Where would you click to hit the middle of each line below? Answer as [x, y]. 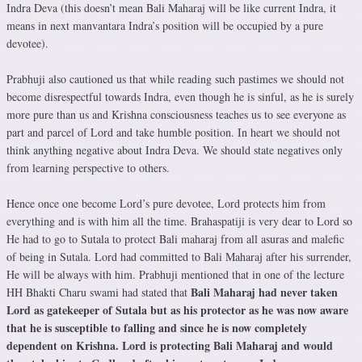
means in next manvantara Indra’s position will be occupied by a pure [165, 26]
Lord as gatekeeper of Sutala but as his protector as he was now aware [177, 310]
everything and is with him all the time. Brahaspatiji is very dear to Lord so [179, 221]
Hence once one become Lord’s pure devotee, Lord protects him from [166, 204]
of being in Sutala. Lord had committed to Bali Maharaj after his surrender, [179, 257]
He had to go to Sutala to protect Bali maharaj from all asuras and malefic [175, 239]
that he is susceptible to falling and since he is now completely [157, 328]
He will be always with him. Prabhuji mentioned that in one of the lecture [175, 275]
